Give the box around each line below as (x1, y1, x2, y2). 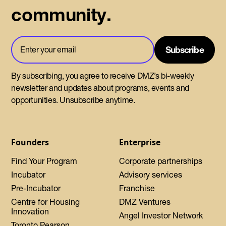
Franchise (119, 183, 155, 194)
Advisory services (119, 169, 182, 180)
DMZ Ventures (119, 197, 171, 207)
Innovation (11, 206, 49, 217)
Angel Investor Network (119, 210, 203, 221)
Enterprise (119, 137, 160, 148)
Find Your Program (11, 156, 78, 166)
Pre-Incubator (11, 183, 61, 194)
